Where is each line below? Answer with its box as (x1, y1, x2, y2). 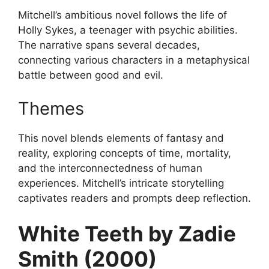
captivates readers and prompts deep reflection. (18, 192, 251, 204)
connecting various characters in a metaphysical (18, 54, 250, 67)
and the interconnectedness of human (18, 162, 202, 174)
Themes (18, 97, 84, 119)
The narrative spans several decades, (18, 39, 200, 52)
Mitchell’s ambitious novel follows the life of (18, 9, 227, 22)
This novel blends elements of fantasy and (18, 131, 224, 144)
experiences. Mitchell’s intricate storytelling (18, 177, 224, 189)
